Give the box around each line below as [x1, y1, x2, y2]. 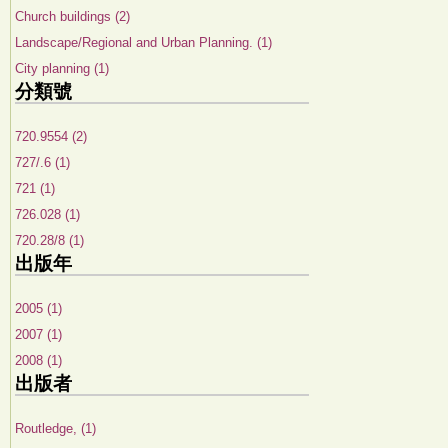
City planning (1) [15, 61, 109, 76]
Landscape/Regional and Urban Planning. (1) [15, 35, 272, 50]
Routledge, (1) [15, 421, 96, 436]
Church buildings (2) [15, 9, 130, 24]
